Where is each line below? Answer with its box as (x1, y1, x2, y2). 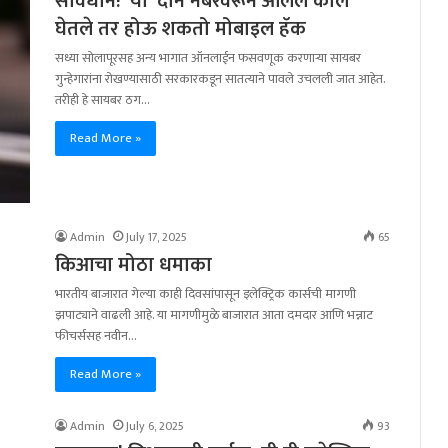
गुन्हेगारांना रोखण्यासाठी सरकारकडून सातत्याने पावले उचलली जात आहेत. (55, 68, 385, 91)
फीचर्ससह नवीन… (55, 325, 137, 348)
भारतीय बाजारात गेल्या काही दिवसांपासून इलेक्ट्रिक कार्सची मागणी (55, 283, 356, 306)
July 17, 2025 (126, 227, 187, 248)
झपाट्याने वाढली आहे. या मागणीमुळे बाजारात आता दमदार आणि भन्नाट (55, 304, 373, 327)
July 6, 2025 (126, 416, 184, 437)
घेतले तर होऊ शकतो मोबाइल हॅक (55, 12, 306, 47)
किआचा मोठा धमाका (55, 248, 212, 283)
